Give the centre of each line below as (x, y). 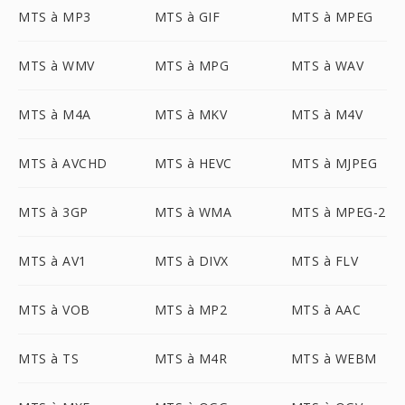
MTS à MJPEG (334, 163)
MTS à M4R (191, 358)
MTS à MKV (191, 114)
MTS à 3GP (53, 212)
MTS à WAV (327, 66)
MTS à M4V (327, 114)
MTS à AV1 (52, 261)
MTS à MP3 (55, 17)
